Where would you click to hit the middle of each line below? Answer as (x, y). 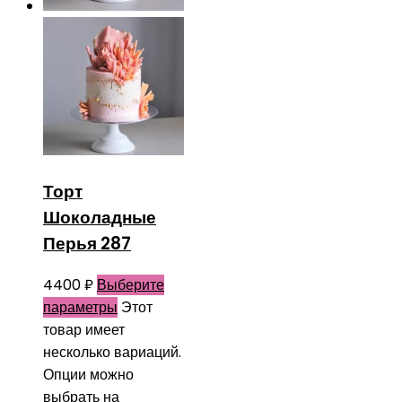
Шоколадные (100, 217)
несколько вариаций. (112, 352)
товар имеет (84, 329)
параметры (80, 307)
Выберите (131, 284)
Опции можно (88, 374)
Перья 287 (87, 243)
